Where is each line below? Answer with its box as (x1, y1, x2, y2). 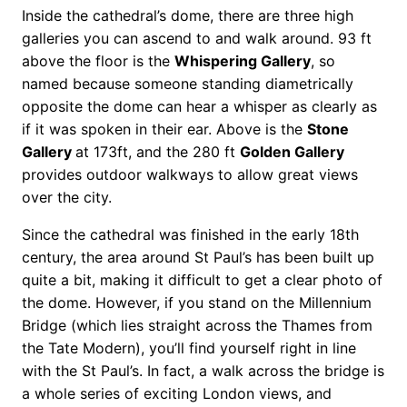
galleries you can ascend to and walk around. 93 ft (22, 28, 372, 47)
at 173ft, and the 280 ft (75, 142, 240, 161)
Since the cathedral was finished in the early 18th (22, 224, 359, 243)
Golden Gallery (240, 142, 344, 161)
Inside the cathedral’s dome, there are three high (22, 5, 353, 25)
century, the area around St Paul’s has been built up (22, 247, 374, 266)
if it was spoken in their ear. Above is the (22, 119, 307, 138)
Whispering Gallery (174, 51, 311, 70)
